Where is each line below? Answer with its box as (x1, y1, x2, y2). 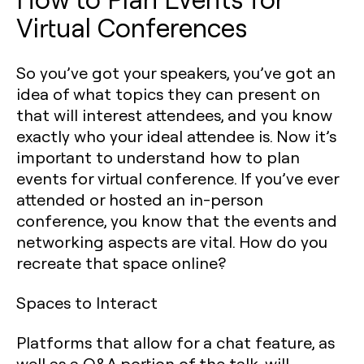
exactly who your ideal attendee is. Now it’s (16, 125, 336, 146)
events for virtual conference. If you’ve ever (16, 167, 339, 188)
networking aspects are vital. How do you (16, 231, 327, 252)
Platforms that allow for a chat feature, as (16, 331, 335, 353)
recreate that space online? (16, 252, 226, 273)
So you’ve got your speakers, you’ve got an (16, 62, 336, 83)
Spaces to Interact (16, 292, 158, 313)
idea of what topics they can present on (16, 83, 320, 104)
